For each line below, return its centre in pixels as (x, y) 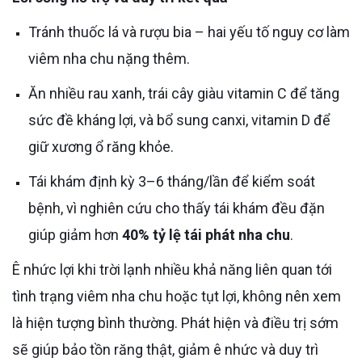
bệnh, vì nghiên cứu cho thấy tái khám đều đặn (177, 208)
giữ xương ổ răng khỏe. (101, 146)
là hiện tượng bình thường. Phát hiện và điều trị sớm (175, 322)
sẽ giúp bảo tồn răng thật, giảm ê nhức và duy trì (165, 349)
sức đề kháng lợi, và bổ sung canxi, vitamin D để (179, 120)
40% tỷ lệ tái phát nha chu (206, 234)
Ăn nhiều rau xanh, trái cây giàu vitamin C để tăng (33, 93)
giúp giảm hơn (75, 234)
